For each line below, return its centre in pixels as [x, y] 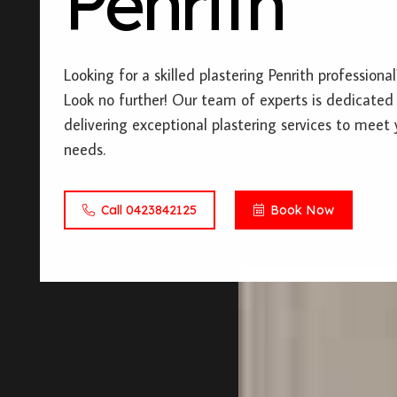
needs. [85, 149]
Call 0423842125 [149, 210]
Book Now [302, 210]
